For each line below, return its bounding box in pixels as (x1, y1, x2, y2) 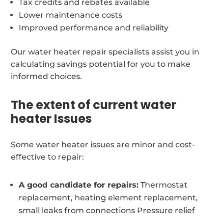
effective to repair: (11, 152, 84, 162)
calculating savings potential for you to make (11, 59, 191, 69)
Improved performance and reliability (19, 23, 169, 32)
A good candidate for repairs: (19, 180, 139, 190)
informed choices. (11, 71, 82, 81)
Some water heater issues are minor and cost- (11, 139, 195, 149)
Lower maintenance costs (19, 10, 123, 20)
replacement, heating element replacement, (19, 192, 198, 202)
